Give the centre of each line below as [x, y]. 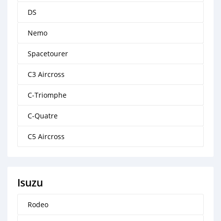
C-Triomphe [47, 95]
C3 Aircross [46, 74]
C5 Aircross [46, 136]
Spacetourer [48, 54]
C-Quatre [43, 116]
